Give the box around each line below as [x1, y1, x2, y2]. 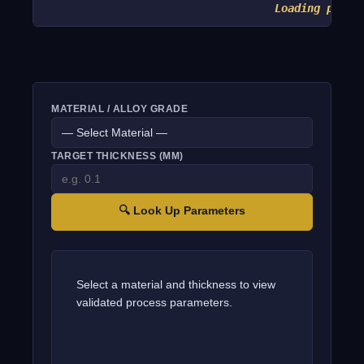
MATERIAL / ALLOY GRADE [51, 103, 188, 115]
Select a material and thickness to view [76, 278, 275, 291]
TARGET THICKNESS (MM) [51, 150, 184, 162]
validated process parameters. [76, 296, 232, 309]
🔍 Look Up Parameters [119, 204, 245, 217]
